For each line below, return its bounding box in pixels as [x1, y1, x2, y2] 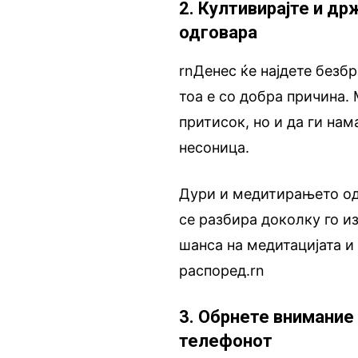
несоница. [179, 139, 250, 156]
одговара [179, 22, 258, 42]
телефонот [179, 331, 273, 351]
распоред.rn [179, 262, 265, 279]
